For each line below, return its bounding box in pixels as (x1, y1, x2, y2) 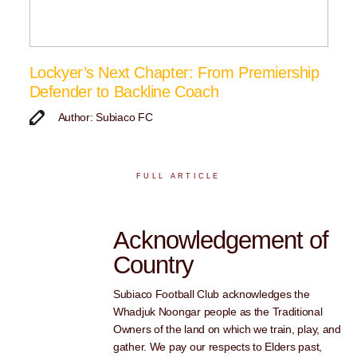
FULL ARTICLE (136, 171, 221, 180)
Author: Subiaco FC (57, 111, 153, 124)
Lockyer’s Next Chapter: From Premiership (29, 64, 320, 82)
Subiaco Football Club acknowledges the (113, 288, 310, 301)
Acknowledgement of (113, 226, 328, 255)
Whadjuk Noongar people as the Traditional (113, 305, 323, 319)
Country (113, 251, 194, 280)
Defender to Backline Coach (29, 83, 219, 101)
